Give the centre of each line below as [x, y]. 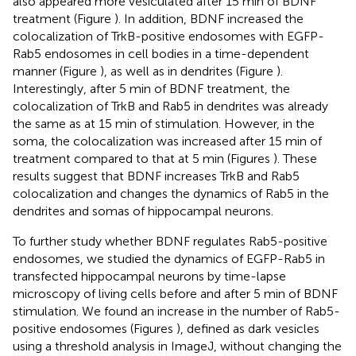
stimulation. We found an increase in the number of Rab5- [176, 311]
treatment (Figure [64, 19]
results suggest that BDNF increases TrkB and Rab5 [156, 176]
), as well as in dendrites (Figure [188, 72]
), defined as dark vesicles [248, 329]
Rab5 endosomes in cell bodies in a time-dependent [161, 54]
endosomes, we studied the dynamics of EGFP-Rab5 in [169, 259]
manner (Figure [56, 72]
